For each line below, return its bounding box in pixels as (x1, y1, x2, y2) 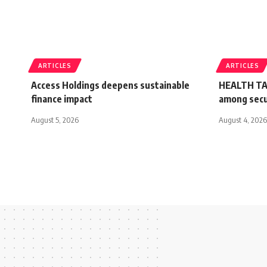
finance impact (31, 93, 92, 105)
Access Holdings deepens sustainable (31, 79, 190, 92)
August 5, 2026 (31, 115, 79, 125)
